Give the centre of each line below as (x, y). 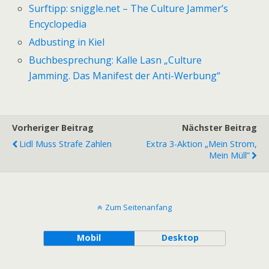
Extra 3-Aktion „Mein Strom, (201, 144)
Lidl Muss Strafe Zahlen (65, 144)
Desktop (180, 238)
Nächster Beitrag (219, 128)
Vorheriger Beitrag (53, 128)
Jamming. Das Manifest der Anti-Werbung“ (125, 76)
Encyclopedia (58, 24)
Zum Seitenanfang (138, 207)
